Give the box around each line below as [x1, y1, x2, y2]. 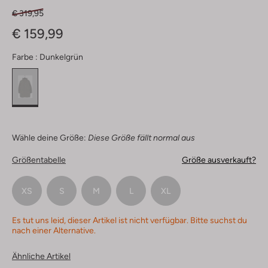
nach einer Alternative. [12, 226, 96, 236]
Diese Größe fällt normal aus [88, 133, 195, 143]
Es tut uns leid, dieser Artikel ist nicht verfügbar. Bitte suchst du [12, 215, 247, 226]
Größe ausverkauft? [182, 155, 256, 165]
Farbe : [12, 52, 38, 62]
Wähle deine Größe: [12, 133, 86, 143]
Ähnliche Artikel [12, 251, 71, 261]
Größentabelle [12, 155, 66, 165]
